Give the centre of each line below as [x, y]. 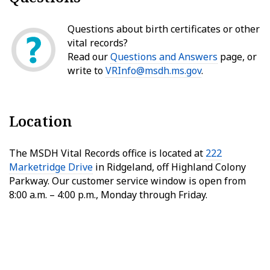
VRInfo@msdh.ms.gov [153, 71]
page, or [237, 57]
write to [86, 71]
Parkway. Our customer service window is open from [127, 181]
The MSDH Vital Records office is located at [107, 153]
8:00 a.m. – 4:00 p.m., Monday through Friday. [108, 195]
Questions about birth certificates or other [164, 29]
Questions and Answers [164, 57]
